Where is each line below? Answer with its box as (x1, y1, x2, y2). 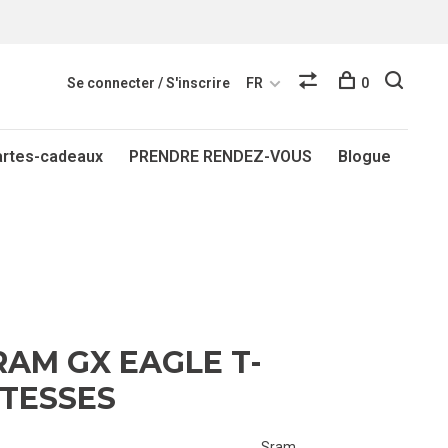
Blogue (338, 147, 391, 166)
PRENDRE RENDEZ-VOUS (129, 147, 312, 166)
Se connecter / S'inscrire (67, 75, 230, 91)
